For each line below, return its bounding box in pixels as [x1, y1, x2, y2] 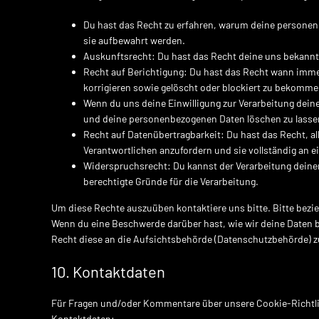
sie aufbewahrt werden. [83, 34, 185, 46]
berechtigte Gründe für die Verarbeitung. [83, 175, 258, 187]
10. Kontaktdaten [51, 262, 165, 281]
